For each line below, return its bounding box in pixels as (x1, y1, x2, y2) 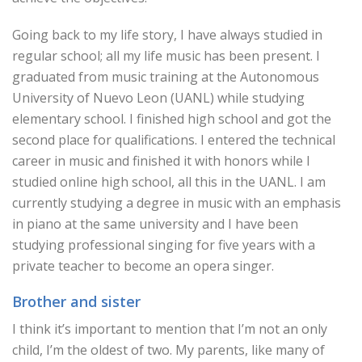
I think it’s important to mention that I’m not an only (12, 320, 327, 338)
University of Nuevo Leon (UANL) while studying (12, 89, 305, 107)
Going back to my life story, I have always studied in (12, 26, 322, 44)
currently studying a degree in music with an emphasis (12, 194, 341, 212)
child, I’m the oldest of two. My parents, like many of (12, 341, 325, 359)
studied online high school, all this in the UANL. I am (12, 173, 326, 191)
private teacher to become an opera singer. (12, 257, 274, 275)
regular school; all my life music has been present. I (12, 47, 320, 65)
